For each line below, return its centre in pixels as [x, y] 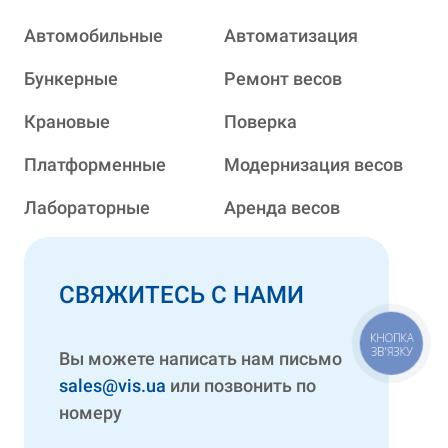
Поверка [260, 121]
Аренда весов [282, 207]
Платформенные [95, 164]
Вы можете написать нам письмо [200, 358]
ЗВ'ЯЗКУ [391, 351]
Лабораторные [87, 207]
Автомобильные [93, 35]
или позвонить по [241, 385]
